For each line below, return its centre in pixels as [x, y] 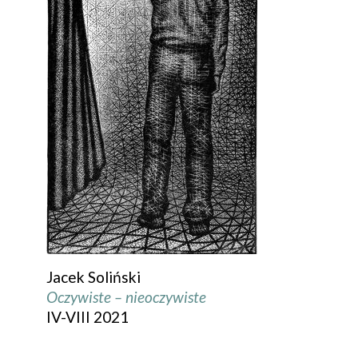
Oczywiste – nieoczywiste [126, 296]
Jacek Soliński [93, 276]
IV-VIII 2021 [88, 316]
